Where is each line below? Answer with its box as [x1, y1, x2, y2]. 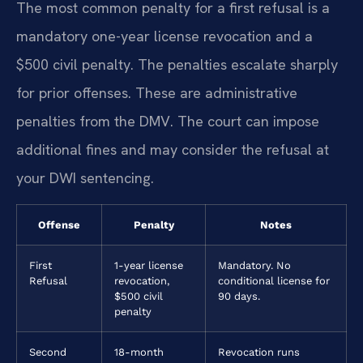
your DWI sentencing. [16, 169, 154, 188]
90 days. [218, 289, 260, 302]
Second [29, 345, 66, 358]
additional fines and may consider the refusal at [16, 140, 329, 160]
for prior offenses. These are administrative [16, 83, 297, 103]
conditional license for [218, 274, 330, 287]
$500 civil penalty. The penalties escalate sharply [16, 55, 338, 75]
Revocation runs [218, 345, 300, 358]
